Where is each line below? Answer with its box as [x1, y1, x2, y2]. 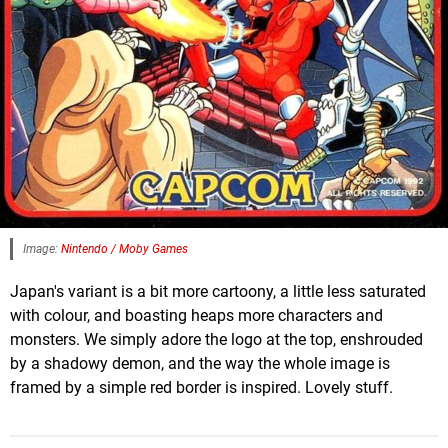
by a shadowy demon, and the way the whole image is [10, 353, 390, 373]
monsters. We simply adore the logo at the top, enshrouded [10, 329, 423, 349]
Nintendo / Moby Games [61, 241, 188, 256]
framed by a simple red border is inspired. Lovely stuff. [10, 377, 393, 397]
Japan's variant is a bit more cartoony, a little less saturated [10, 281, 426, 301]
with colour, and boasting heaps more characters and [10, 305, 383, 325]
